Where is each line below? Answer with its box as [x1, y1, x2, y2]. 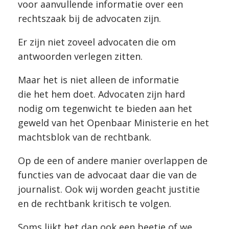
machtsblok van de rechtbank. [18, 131, 151, 143]
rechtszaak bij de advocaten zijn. [18, 12, 161, 25]
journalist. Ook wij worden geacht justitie [18, 183, 200, 195]
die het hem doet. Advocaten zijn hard [18, 88, 185, 100]
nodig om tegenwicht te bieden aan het [18, 102, 192, 114]
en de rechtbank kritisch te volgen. [18, 197, 176, 210]
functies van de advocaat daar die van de [18, 169, 197, 181]
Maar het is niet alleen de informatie [18, 74, 179, 86]
